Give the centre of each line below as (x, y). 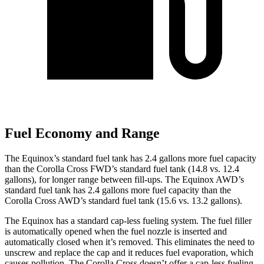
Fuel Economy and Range (82, 133)
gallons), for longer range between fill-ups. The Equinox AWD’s (124, 179)
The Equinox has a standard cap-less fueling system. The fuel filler (128, 220)
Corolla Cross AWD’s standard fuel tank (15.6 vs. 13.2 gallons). (123, 200)
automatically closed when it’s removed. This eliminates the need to (130, 242)
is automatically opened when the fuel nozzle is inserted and (116, 231)
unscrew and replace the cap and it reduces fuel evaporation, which (129, 252)
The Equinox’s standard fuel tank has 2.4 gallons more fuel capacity (131, 158)
